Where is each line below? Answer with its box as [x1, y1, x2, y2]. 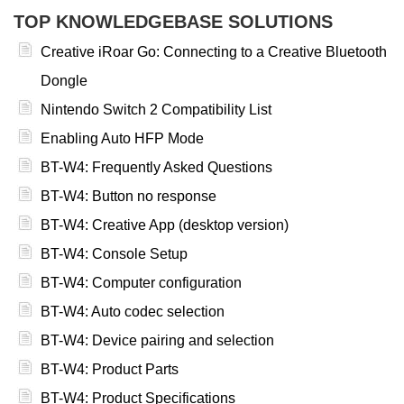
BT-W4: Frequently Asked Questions [41, 160, 272, 176]
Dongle [41, 73, 87, 89]
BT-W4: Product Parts [41, 362, 179, 378]
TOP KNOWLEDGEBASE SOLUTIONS [14, 12, 333, 32]
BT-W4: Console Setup [41, 246, 188, 262]
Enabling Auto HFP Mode [41, 131, 204, 147]
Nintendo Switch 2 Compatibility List [41, 102, 271, 118]
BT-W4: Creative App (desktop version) [41, 217, 289, 234]
